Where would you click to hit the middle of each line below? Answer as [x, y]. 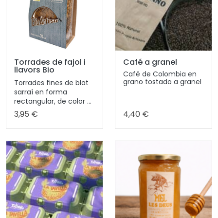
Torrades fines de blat [51, 82]
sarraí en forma [41, 92]
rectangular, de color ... [53, 101]
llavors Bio [34, 70]
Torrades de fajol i [50, 62]
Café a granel [150, 62]
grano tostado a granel [162, 82]
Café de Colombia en [160, 74]
